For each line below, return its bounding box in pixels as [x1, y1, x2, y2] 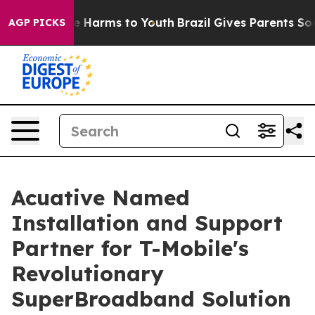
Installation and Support [11, 210, 283, 236]
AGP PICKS [8, 16, 65, 29]
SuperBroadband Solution [11, 285, 291, 312]
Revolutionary [11, 260, 164, 287]
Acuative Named [11, 184, 190, 211]
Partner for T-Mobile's [11, 235, 249, 262]
